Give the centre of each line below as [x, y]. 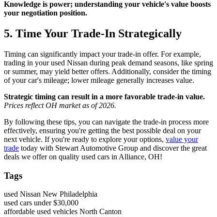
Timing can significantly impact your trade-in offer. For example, [102, 54]
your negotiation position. [46, 13]
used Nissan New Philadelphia [51, 194]
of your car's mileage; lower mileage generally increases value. [99, 80]
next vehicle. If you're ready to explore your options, [85, 139]
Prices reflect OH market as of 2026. [60, 105]
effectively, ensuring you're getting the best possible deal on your [102, 130]
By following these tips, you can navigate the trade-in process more [106, 122]
